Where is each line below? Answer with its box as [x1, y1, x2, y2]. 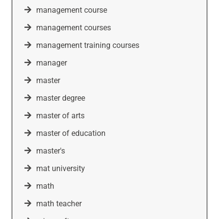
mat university [36, 163, 85, 173]
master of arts [36, 110, 85, 120]
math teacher [36, 198, 82, 208]
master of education [36, 128, 106, 138]
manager [36, 58, 67, 67]
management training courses [36, 40, 139, 50]
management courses [36, 22, 111, 32]
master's [36, 146, 65, 155]
